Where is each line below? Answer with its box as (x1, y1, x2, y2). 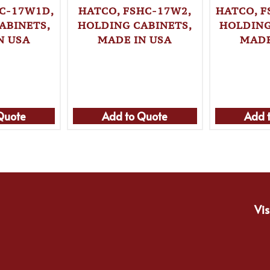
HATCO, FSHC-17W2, (78, 4, 192, 18)
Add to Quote (102, 108, 168, 124)
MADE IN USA (98, 33, 172, 47)
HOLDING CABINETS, (77, 19, 192, 33)
